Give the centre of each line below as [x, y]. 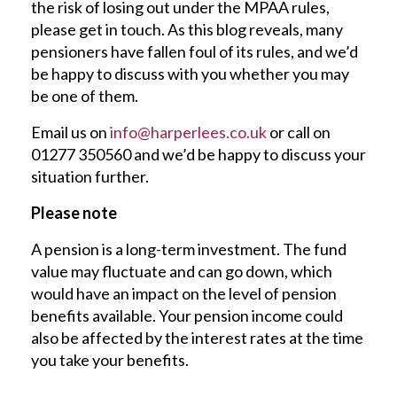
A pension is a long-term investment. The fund [189, 249]
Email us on [70, 132]
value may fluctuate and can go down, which [182, 271]
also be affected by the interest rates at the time [197, 337]
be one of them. [85, 95]
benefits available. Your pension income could [187, 315]
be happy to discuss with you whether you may [190, 73]
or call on [299, 132]
